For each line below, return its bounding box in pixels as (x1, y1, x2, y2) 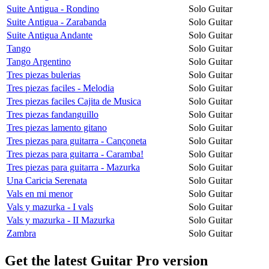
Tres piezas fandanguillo (7, 109, 98, 119)
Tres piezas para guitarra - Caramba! (7, 148, 144, 159)
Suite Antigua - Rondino (7, 3, 99, 14)
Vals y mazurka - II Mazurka (7, 214, 115, 225)
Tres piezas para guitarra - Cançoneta (7, 135, 147, 146)
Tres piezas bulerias (7, 69, 80, 80)
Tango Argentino (7, 56, 71, 67)
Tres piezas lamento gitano (7, 122, 107, 133)
